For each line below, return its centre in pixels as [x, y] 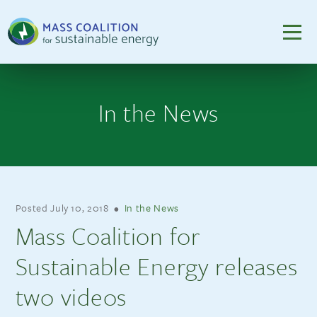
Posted [33, 208]
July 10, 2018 [80, 208]
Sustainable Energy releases [157, 266]
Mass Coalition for [108, 235]
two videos [71, 296]
